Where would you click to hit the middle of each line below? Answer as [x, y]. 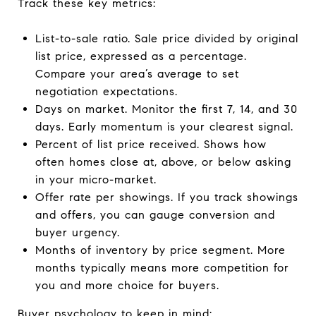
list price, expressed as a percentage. [141, 56]
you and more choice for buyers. [127, 285]
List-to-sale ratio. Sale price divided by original [166, 38]
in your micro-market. [96, 179]
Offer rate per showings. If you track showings [166, 197]
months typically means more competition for [162, 267]
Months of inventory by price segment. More [160, 250]
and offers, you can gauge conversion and [155, 214]
